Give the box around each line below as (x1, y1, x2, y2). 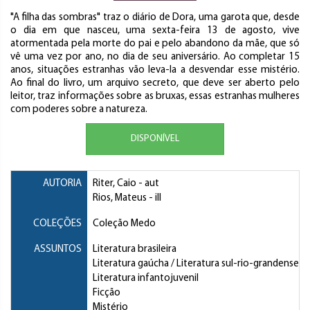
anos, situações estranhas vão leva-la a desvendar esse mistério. (10, 65, 300, 76)
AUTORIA (43, 179, 82, 190)
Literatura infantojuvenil (93, 273, 199, 284)
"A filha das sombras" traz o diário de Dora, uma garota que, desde (10, 12, 300, 24)
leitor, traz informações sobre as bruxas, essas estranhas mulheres (10, 91, 300, 102)
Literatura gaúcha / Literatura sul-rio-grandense (93, 259, 299, 270)
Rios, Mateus (93, 193, 147, 204)
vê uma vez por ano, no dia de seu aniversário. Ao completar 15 (10, 52, 300, 63)
